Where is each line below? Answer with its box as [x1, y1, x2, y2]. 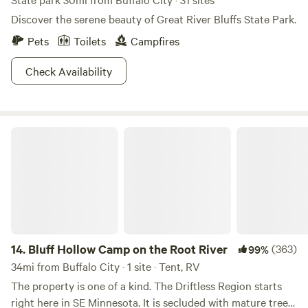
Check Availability [25, 63, 112, 78]
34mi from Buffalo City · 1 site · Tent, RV [11, 258, 200, 274]
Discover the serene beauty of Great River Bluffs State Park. [11, 11, 296, 26]
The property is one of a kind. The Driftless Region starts [11, 278, 282, 293]
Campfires [131, 33, 179, 48]
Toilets [74, 33, 106, 48]
